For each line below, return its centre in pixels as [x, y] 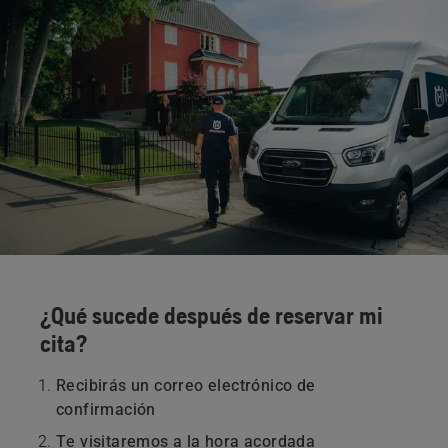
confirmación [106, 409]
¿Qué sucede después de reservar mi [211, 315]
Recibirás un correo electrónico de [186, 385]
